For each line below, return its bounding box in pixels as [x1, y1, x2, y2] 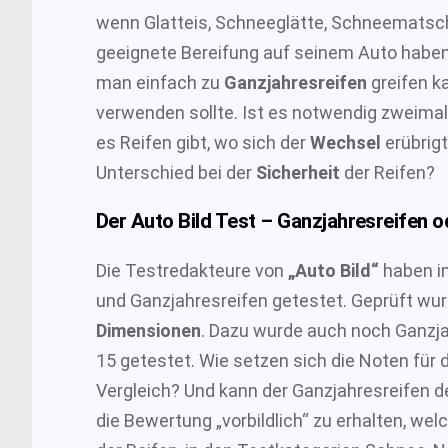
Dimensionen [96, 319, 201, 341]
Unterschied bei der [96, 161, 256, 183]
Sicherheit [256, 161, 344, 183]
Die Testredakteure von [96, 259, 288, 281]
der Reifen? [344, 161, 435, 183]
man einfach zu [96, 71, 224, 93]
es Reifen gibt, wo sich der [96, 131, 310, 153]
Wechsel [310, 131, 381, 153]
